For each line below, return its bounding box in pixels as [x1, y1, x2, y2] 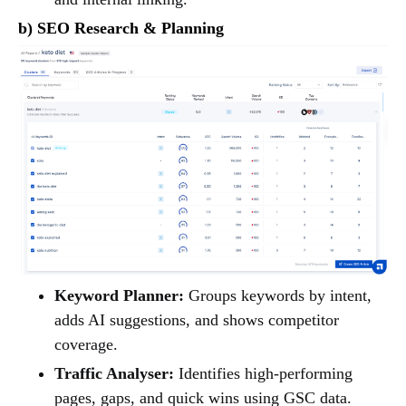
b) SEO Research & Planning [18, 18, 224, 37]
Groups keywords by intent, [184, 286, 372, 305]
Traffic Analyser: [54, 364, 174, 383]
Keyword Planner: [54, 286, 184, 305]
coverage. [54, 335, 118, 354]
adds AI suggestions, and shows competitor [54, 311, 339, 330]
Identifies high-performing [174, 364, 353, 383]
